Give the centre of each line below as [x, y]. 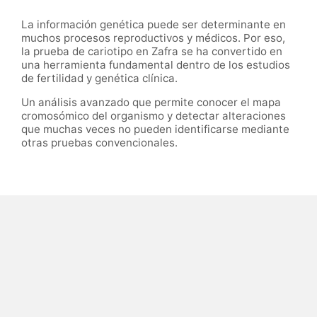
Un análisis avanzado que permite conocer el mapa [151, 103]
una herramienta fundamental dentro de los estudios [156, 64]
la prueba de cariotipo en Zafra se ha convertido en [152, 51]
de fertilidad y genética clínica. [99, 78]
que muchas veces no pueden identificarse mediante [155, 129]
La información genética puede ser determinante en [154, 24]
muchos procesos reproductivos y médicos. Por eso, [153, 38]
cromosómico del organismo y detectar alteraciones [154, 116]
